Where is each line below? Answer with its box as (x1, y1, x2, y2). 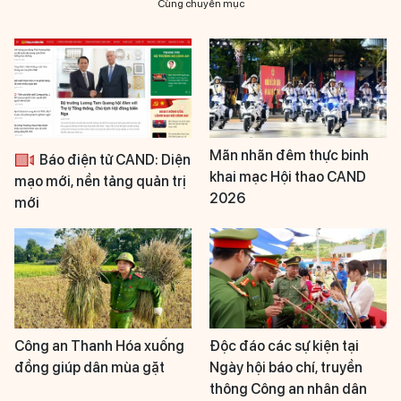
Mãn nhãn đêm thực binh (209, 147, 369, 165)
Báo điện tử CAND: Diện (37, 151, 191, 169)
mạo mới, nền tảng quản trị (14, 173, 186, 191)
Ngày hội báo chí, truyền (209, 358, 363, 376)
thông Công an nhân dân (209, 380, 367, 397)
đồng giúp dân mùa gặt (14, 358, 165, 376)
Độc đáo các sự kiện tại (209, 337, 359, 354)
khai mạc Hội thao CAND (209, 168, 366, 186)
